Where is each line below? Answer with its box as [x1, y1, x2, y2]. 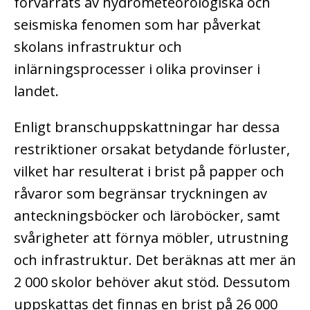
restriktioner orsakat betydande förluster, [14, 140, 290, 159]
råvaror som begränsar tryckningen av [14, 184, 267, 203]
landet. [14, 82, 59, 101]
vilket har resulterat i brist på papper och [14, 162, 284, 181]
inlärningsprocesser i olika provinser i [14, 60, 260, 79]
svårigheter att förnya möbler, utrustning [14, 228, 289, 248]
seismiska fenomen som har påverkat [14, 15, 261, 35]
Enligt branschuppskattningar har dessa [14, 118, 280, 137]
